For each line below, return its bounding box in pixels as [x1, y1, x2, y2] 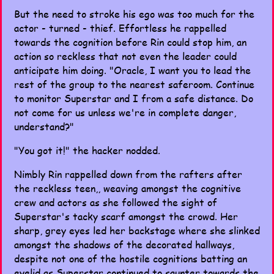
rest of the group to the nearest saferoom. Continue [14, 77, 254, 91]
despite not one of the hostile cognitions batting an [14, 251, 247, 265]
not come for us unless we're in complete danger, [14, 105, 236, 119]
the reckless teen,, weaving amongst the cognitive [14, 181, 241, 195]
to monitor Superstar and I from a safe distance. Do [14, 91, 253, 105]
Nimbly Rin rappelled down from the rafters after [14, 167, 242, 181]
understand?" [14, 119, 74, 133]
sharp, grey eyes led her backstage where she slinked [14, 223, 260, 237]
